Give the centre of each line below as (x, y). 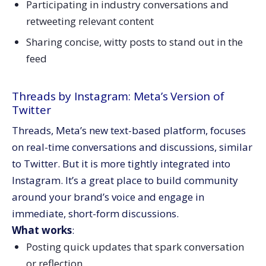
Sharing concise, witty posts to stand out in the (134, 42)
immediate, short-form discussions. (95, 214)
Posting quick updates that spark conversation (135, 247)
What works (42, 230)
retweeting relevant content (90, 21)
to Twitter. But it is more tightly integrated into (121, 164)
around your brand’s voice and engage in (108, 197)
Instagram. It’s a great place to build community (125, 180)
